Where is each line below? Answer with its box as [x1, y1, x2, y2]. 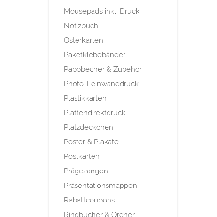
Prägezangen [64, 167, 108, 176]
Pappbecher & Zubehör [64, 65, 142, 74]
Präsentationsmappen [64, 181, 137, 190]
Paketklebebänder [64, 50, 125, 60]
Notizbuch [64, 21, 98, 31]
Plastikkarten [64, 94, 107, 103]
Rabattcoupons [64, 196, 115, 205]
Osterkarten [64, 36, 103, 45]
